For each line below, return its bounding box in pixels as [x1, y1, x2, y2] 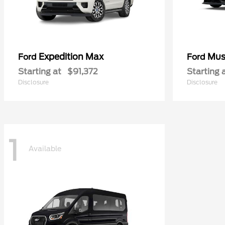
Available [29, 144, 61, 153]
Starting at [18, 67, 61, 76]
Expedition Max [39, 52, 103, 62]
